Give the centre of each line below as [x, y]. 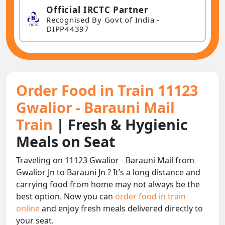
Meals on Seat [66, 142]
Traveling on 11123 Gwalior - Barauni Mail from [105, 160]
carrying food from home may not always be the [108, 185]
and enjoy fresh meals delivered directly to [122, 209]
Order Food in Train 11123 [107, 90]
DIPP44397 [68, 28]
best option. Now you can [66, 197]
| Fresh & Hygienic [122, 125]
